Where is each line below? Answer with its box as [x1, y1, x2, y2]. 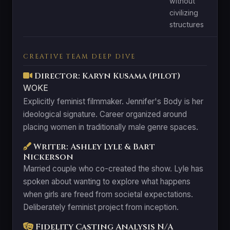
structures [169, 20, 204, 29]
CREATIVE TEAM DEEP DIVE [23, 52, 136, 61]
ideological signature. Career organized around [23, 109, 187, 119]
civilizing [169, 8, 198, 17]
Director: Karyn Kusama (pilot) [32, 70, 180, 82]
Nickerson [23, 151, 73, 163]
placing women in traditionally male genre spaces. [23, 122, 198, 132]
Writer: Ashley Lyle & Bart [31, 141, 155, 152]
